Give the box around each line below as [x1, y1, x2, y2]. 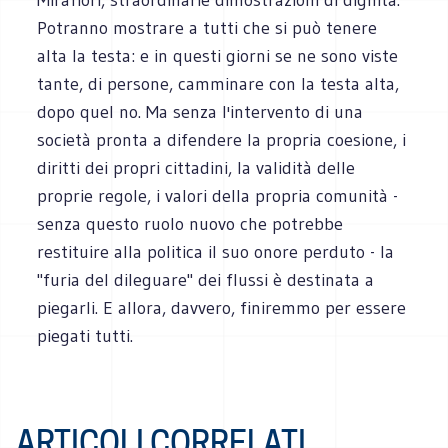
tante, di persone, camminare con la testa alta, [37, 72, 400, 95]
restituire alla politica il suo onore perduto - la [37, 240, 395, 263]
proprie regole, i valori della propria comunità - [37, 184, 399, 207]
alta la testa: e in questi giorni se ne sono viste [37, 44, 399, 67]
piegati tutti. [37, 324, 134, 347]
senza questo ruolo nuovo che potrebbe [37, 212, 344, 235]
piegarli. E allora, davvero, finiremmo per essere [37, 296, 407, 319]
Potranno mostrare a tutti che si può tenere [37, 16, 378, 39]
